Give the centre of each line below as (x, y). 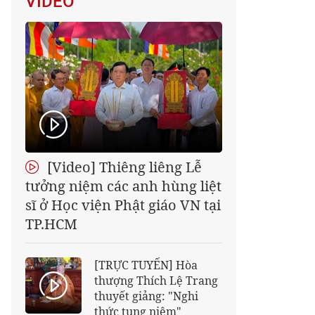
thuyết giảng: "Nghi (146, 296)
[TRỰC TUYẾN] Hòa (146, 265)
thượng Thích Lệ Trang (156, 281)
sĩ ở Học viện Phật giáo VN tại (123, 205)
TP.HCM (51, 224)
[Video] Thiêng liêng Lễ (123, 167)
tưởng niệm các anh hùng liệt (123, 186)
